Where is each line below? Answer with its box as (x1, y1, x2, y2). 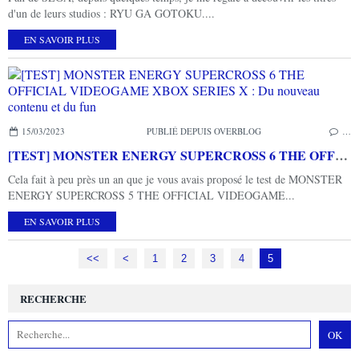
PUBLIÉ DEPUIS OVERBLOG (147, 124, 262, 137)
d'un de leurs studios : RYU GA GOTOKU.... (8, 5, 215, 21)
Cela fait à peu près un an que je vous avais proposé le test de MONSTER (8, 171, 342, 187)
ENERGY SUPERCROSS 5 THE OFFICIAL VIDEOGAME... (8, 187, 295, 203)
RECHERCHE (20, 290, 87, 306)
